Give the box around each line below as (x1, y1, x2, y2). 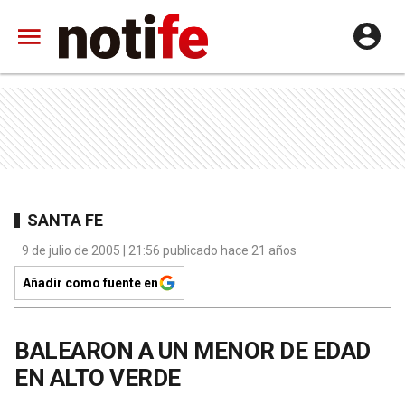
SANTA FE (27, 210, 103, 230)
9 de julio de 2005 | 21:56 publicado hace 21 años (22, 243, 297, 258)
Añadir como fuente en (23, 276, 158, 290)
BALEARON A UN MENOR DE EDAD (14, 337, 371, 364)
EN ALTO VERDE (14, 364, 181, 391)
